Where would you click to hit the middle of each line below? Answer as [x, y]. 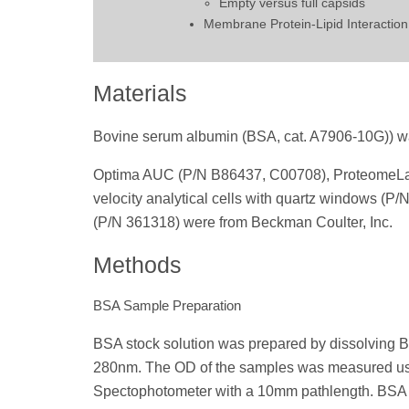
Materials [140, 93]
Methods [137, 265]
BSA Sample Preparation [167, 306]
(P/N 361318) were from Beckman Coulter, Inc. [243, 222]
